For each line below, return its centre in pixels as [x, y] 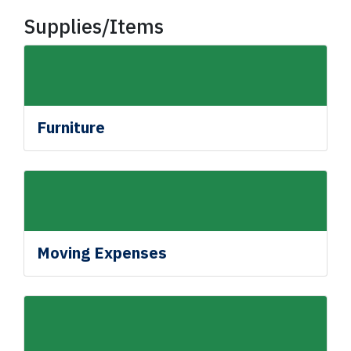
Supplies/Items [94, 26]
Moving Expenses [102, 252]
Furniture [71, 127]
